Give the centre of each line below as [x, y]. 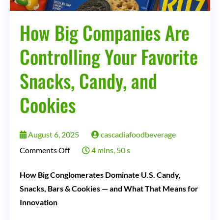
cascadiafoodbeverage [137, 134]
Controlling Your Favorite [109, 56]
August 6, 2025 [54, 134]
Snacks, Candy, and [88, 80]
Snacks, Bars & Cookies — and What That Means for [109, 188]
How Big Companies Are [105, 32]
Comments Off [45, 150]
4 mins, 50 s [110, 150]
